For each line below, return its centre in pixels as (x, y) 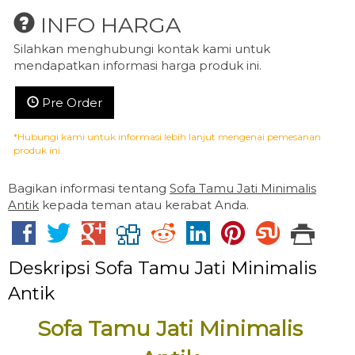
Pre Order (71, 103)
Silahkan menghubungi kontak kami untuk (142, 49)
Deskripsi (52, 268)
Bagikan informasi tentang (89, 189)
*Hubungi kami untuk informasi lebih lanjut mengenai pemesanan (167, 137)
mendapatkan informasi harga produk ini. (137, 66)
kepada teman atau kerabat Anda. (144, 205)
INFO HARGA (108, 25)
